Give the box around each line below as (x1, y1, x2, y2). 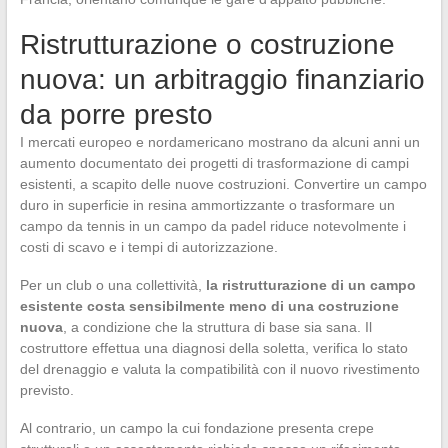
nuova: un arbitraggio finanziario (19, 64, 425, 96)
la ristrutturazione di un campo (205, 277, 416, 294)
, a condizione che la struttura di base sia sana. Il (62, 319, 372, 336)
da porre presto (19, 99, 213, 131)
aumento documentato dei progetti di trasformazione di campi (19, 155, 409, 172)
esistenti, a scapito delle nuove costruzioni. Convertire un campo (19, 176, 427, 193)
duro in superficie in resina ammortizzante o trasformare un (19, 197, 395, 214)
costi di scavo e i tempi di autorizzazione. (19, 239, 278, 256)
